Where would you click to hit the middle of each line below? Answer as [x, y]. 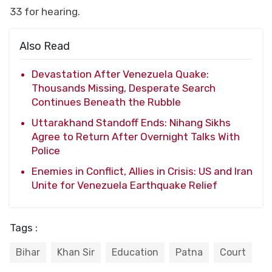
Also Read [45, 46]
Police [46, 150]
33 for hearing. [45, 11]
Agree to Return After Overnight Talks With [136, 136]
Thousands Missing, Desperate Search [124, 88]
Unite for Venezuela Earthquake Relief [124, 185]
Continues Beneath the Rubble [106, 102]
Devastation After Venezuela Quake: [120, 74]
